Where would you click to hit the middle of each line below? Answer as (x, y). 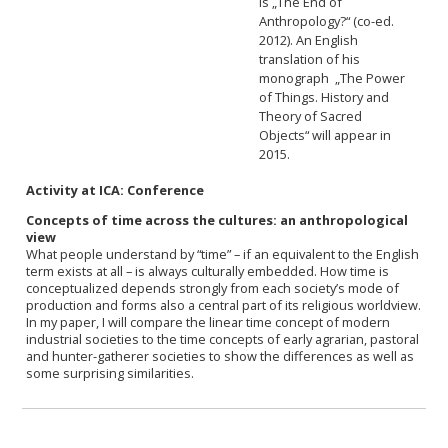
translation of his (310, 58)
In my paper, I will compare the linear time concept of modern (207, 322)
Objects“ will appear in (325, 134)
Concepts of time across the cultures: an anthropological (216, 220)
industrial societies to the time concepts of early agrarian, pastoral (222, 339)
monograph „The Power (332, 77)
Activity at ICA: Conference (114, 190)
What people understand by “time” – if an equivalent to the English (222, 254)
